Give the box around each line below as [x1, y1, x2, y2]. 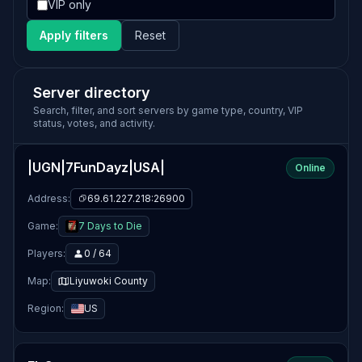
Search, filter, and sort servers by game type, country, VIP [33, 104, 303, 116]
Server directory [33, 84, 150, 101]
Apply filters [40, 28, 108, 42]
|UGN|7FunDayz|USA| [27, 159, 165, 175]
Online [295, 162, 326, 174]
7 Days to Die [78, 220, 142, 232]
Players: [27, 247, 65, 259]
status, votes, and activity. [33, 117, 155, 129]
